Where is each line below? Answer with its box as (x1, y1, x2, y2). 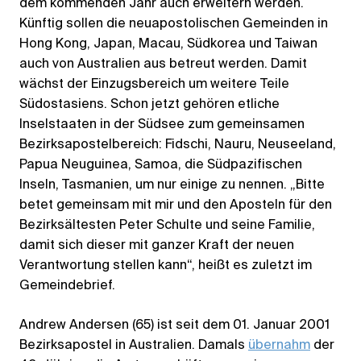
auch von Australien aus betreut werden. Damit (19, 57, 307, 71)
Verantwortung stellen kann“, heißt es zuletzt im (19, 259, 312, 272)
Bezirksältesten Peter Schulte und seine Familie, (19, 218, 315, 232)
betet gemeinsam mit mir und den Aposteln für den (19, 198, 332, 212)
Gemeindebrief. (19, 279, 115, 293)
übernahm (248, 338, 310, 352)
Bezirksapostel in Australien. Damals (19, 338, 248, 352)
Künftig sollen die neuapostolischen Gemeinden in (19, 17, 328, 31)
